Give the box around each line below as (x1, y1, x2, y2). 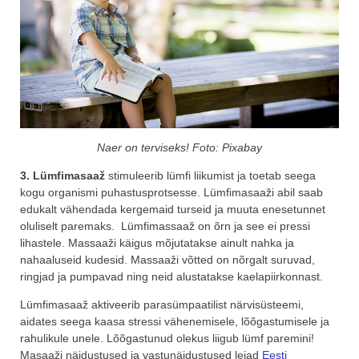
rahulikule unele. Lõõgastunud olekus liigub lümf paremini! (20, 331, 314, 345)
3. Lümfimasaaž (20, 168, 108, 182)
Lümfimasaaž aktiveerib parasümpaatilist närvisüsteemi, (20, 297, 304, 311)
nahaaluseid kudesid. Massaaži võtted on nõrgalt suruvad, (20, 252, 315, 266)
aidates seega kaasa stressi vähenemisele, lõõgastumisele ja (20, 314, 329, 328)
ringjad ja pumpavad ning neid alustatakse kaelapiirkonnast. (20, 269, 323, 283)
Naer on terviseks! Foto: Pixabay (97, 140, 262, 154)
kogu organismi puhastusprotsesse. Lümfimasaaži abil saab (20, 185, 323, 199)
